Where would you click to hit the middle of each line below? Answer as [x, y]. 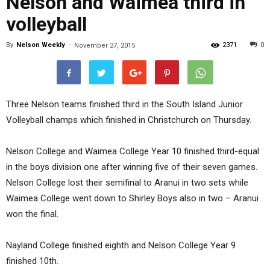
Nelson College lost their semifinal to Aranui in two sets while [127, 183]
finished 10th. [32, 261]
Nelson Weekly [41, 45]
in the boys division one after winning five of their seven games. [132, 167]
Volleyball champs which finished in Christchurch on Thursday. [129, 120]
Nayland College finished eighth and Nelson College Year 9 [121, 246]
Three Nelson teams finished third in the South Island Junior [124, 105]
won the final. [32, 214]
